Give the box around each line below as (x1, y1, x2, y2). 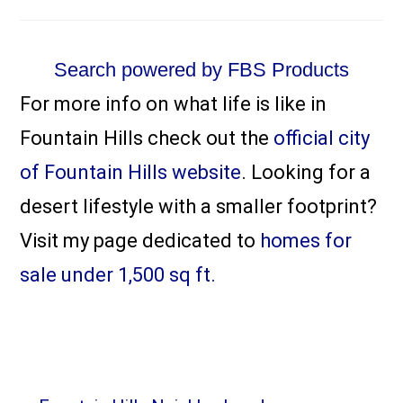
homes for (260, 228, 353, 252)
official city (273, 126, 371, 149)
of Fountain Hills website (20, 160, 242, 184)
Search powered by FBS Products (54, 58, 349, 81)
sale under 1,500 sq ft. (20, 263, 217, 286)
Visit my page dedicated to (20, 228, 261, 252)
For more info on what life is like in (20, 92, 327, 115)
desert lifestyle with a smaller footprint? (20, 194, 378, 218)
